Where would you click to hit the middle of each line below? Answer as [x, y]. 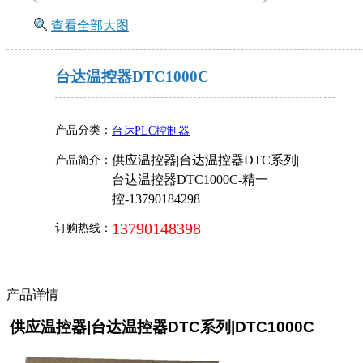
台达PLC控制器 [151, 130]
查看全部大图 [90, 25]
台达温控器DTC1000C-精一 [190, 179]
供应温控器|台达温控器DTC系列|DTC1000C [162, 327]
